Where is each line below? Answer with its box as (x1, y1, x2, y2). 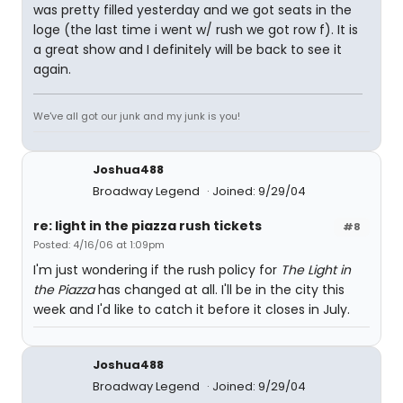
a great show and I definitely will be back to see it (33, 40, 342, 58)
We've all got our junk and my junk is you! (33, 108, 240, 123)
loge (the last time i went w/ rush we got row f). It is (33, 20, 358, 39)
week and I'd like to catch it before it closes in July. (33, 300, 350, 318)
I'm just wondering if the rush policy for (33, 260, 281, 279)
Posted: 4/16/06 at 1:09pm (33, 237, 165, 252)
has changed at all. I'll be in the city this (94, 280, 345, 299)
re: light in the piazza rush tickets (33, 216, 262, 235)
